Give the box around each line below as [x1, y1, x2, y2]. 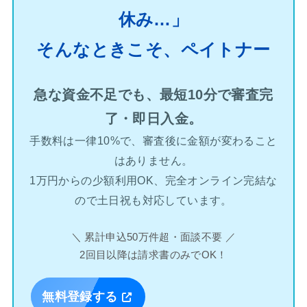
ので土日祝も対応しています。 [75, 193, 232, 206]
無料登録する [42, 290, 118, 304]
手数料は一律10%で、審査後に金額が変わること [29, 134, 278, 147]
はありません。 [114, 153, 193, 167]
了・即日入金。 [104, 110, 203, 126]
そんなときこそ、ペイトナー [36, 40, 271, 59]
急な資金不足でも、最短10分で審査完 [34, 86, 273, 102]
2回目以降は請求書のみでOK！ [79, 249, 228, 261]
